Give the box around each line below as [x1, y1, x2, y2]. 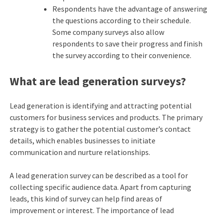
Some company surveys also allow [52, 27, 164, 37]
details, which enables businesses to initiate [9, 136, 155, 146]
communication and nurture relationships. [9, 147, 152, 157]
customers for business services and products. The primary [9, 112, 202, 123]
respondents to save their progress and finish [52, 39, 202, 49]
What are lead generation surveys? [9, 74, 186, 89]
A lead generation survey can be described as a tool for [9, 170, 188, 181]
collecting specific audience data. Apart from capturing [9, 182, 191, 192]
